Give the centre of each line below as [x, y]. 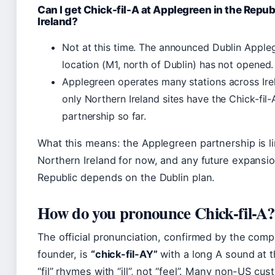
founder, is [64, 254]
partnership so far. [104, 116]
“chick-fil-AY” [124, 254]
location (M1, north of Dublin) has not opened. [168, 64]
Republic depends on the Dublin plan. [126, 177]
